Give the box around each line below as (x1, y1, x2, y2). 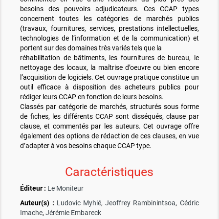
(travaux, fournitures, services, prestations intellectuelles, (20, 24, 199, 32)
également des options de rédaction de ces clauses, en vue (20, 131, 199, 140)
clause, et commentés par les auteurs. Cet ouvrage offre (20, 122, 199, 130)
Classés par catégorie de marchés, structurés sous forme (20, 102, 199, 110)
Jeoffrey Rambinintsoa (105, 198, 176, 207)
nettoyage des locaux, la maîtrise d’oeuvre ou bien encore (20, 63, 199, 71)
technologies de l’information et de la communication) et (20, 34, 199, 42)
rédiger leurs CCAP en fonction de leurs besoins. (20, 92, 164, 101)
